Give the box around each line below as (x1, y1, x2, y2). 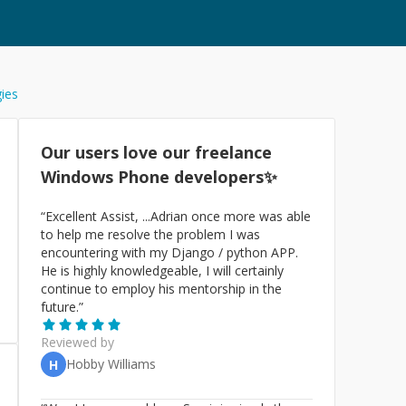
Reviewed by (41, 333, 114, 351)
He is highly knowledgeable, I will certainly (41, 262, 284, 279)
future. (41, 298, 79, 315)
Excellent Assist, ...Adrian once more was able (45, 208, 311, 225)
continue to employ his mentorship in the (41, 280, 282, 297)
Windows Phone (41, 166, 174, 188)
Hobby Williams (66, 355, 156, 372)
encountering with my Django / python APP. (41, 244, 298, 261)
